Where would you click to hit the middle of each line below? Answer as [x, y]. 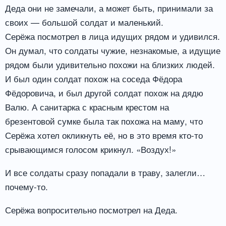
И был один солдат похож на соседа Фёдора [94, 79]
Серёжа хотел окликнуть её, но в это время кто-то [104, 135]
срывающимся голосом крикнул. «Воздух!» [91, 149]
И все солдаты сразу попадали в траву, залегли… [105, 172]
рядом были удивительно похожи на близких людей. [110, 65]
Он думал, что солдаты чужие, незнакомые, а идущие [113, 50]
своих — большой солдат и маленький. [84, 22]
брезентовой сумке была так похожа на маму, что [104, 121]
